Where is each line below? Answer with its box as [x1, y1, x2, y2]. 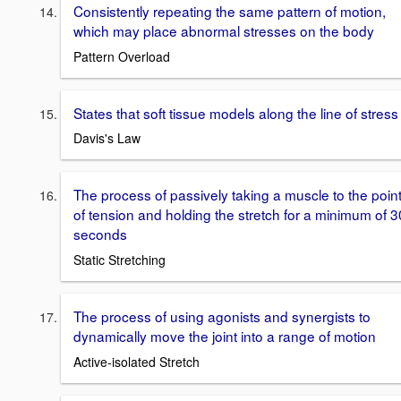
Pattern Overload [73, 47, 170, 65]
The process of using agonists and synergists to [73, 306, 371, 326]
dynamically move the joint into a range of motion [73, 326, 376, 346]
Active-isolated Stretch [73, 352, 200, 371]
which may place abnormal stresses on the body [73, 20, 374, 40]
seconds [73, 224, 127, 244]
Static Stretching [73, 251, 166, 269]
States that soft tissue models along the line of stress [73, 102, 398, 123]
